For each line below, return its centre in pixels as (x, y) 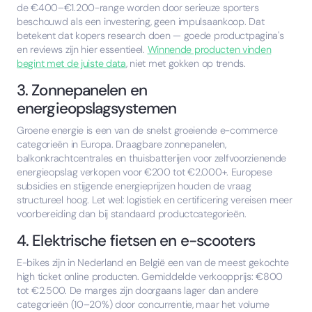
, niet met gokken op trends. (186, 64)
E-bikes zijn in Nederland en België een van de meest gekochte (153, 263)
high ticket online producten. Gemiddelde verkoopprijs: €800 (150, 277)
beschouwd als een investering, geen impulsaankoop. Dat (141, 22)
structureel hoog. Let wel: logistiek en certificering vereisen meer (155, 200)
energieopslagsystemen (97, 109)
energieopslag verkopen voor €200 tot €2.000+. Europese (145, 172)
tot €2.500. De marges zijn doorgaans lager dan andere (138, 291)
